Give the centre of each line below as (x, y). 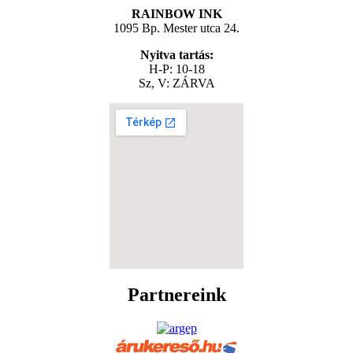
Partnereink (176, 295)
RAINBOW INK (176, 14)
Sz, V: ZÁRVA (176, 84)
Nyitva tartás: (176, 55)
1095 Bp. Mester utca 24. (176, 28)
